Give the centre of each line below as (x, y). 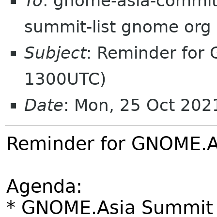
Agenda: (44, 186)
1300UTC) (65, 79)
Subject (55, 53)
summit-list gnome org (118, 27)
